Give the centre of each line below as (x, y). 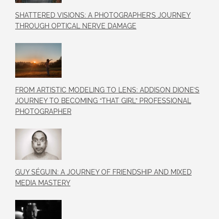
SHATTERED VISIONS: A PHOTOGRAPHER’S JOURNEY (103, 15)
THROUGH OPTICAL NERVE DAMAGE (76, 26)
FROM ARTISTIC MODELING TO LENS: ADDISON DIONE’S (107, 90)
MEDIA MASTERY (43, 183)
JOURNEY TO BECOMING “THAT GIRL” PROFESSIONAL (103, 101)
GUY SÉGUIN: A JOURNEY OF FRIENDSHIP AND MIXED (103, 172)
